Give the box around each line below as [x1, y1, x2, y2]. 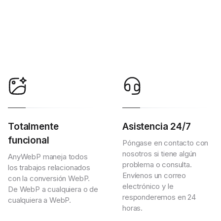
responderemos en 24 [122, 192, 196, 202]
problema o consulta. [122, 160, 192, 169]
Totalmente [8, 121, 59, 132]
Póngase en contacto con [122, 138, 209, 147]
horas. [122, 203, 143, 213]
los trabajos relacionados [8, 163, 90, 172]
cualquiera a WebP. [8, 195, 72, 205]
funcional [8, 135, 49, 146]
